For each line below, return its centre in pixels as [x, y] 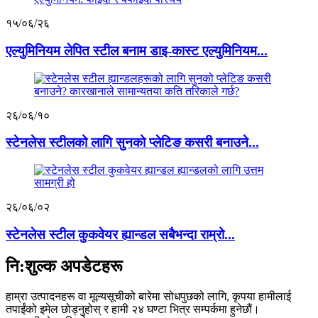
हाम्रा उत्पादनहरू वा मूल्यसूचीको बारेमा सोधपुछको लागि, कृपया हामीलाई [148, 296]
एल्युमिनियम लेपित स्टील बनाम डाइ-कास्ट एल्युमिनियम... [137, 50]
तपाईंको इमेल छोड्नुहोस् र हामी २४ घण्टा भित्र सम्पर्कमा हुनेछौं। [133, 309]
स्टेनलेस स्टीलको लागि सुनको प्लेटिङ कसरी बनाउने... [132, 143]
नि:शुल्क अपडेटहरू [64, 266]
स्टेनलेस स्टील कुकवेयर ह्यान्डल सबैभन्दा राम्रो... [120, 234]
